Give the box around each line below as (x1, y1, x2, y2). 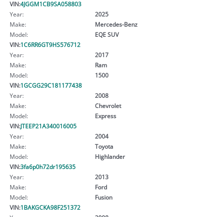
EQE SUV (94, 30, 119, 38)
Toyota (94, 142, 113, 150)
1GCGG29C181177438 (20, 81, 82, 89)
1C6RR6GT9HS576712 (20, 40, 80, 48)
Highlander (94, 152, 125, 160)
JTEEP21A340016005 (20, 122, 77, 130)
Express (94, 111, 116, 120)
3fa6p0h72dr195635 (20, 162, 76, 170)
